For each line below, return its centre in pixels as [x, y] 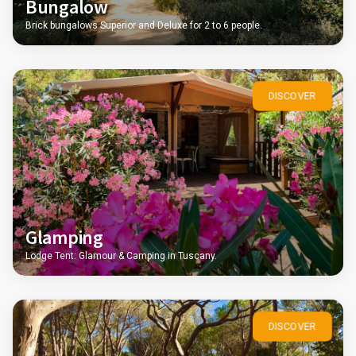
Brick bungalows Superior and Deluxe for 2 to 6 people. [144, 25]
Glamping [64, 237]
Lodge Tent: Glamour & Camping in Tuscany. [121, 256]
